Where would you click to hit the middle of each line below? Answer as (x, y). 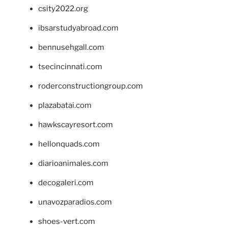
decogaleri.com (66, 182)
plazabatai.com (65, 105)
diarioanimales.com (73, 163)
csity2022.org (63, 8)
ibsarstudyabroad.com (78, 28)
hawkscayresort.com (76, 124)
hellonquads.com (69, 144)
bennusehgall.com (71, 47)
